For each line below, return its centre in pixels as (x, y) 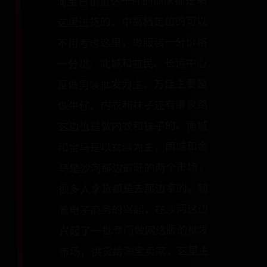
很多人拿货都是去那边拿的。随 (134, 189)
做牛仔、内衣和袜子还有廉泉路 (133, 106)
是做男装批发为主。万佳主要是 (133, 85)
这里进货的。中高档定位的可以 (132, 22)
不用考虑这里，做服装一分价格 (133, 43)
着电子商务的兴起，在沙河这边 (134, 210)
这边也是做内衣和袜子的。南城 (133, 127)
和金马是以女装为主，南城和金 (133, 148)
